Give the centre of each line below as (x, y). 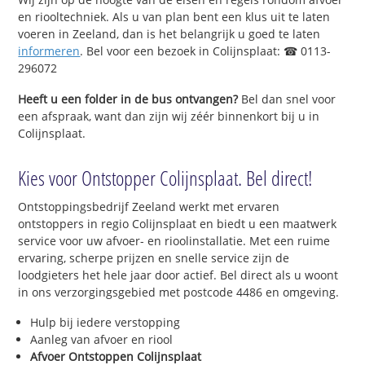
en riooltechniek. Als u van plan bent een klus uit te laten (174, 16)
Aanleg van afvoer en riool (102, 340)
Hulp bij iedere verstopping (106, 323)
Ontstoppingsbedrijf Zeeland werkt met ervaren (149, 206)
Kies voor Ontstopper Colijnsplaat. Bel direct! (166, 177)
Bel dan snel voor (287, 99)
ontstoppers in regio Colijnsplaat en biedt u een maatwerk (178, 223)
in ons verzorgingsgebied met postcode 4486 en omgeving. (179, 292)
